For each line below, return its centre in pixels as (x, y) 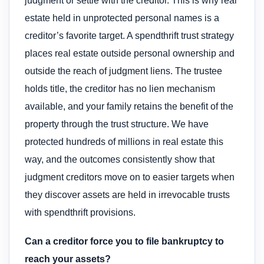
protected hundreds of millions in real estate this (124, 142)
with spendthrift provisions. (80, 213)
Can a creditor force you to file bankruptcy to (124, 241)
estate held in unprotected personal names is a (122, 18)
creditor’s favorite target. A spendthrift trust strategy (129, 36)
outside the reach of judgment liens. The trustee (123, 71)
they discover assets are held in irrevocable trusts (127, 195)
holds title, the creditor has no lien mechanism (120, 89)
